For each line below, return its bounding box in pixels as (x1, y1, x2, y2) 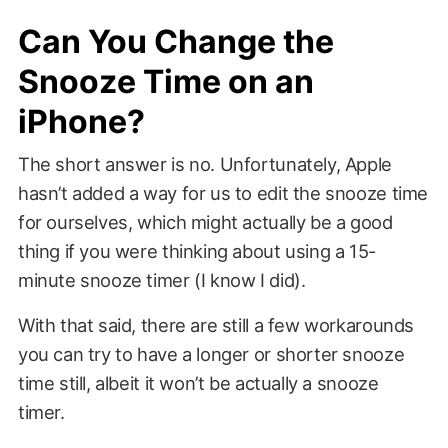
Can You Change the (17, 21, 334, 61)
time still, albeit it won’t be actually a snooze (17, 371, 379, 394)
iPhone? (17, 101, 145, 141)
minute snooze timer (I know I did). (17, 268, 306, 291)
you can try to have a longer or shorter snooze (17, 342, 405, 365)
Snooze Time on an (17, 61, 314, 101)
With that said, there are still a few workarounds (17, 313, 414, 336)
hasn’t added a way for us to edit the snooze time (17, 181, 428, 204)
